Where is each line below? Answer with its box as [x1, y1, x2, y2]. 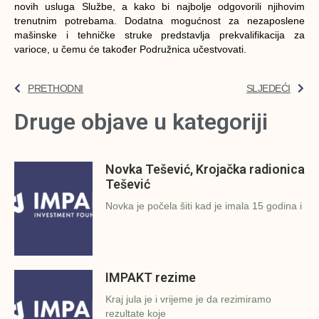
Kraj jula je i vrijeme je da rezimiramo [105, 293, 271, 305]
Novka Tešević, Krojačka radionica [105, 162, 305, 177]
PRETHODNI [28, 82, 83, 94]
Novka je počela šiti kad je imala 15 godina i [105, 200, 302, 212]
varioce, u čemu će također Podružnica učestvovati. [14, 43, 246, 56]
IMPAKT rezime [105, 270, 196, 286]
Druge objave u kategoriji [14, 108, 268, 135]
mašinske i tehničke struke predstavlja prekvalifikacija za [14, 29, 305, 41]
